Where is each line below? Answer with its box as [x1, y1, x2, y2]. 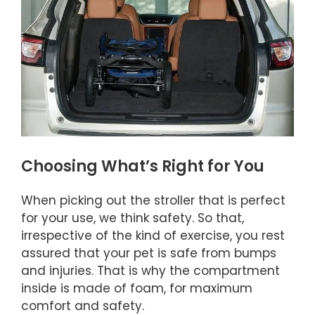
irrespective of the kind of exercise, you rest [21, 226, 285, 244]
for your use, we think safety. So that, [21, 209, 244, 226]
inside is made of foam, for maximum [21, 279, 252, 297]
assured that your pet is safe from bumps [21, 244, 276, 262]
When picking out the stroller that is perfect [21, 191, 285, 209]
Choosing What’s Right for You [21, 155, 264, 177]
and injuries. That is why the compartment [21, 262, 280, 279]
